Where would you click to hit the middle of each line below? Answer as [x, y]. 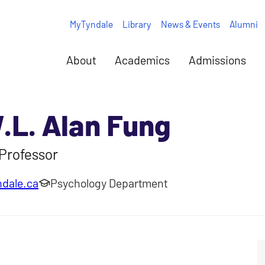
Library [137, 24]
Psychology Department [109, 183]
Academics [142, 60]
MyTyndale [91, 24]
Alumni [243, 24]
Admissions [217, 60]
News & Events [190, 24]
